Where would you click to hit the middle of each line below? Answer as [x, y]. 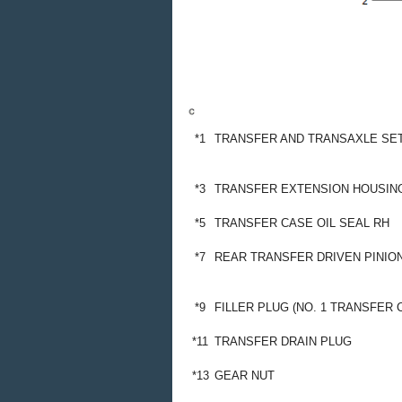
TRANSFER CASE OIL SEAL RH [302, 223]
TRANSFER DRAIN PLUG [283, 342]
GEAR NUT [245, 376]
